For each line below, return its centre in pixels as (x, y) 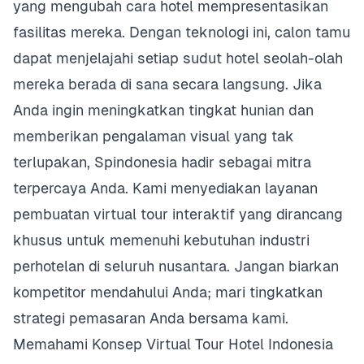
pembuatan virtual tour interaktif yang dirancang (178, 214)
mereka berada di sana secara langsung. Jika (167, 84)
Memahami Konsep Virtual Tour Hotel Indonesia (173, 344)
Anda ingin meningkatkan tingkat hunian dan (163, 110)
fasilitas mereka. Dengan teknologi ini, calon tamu (182, 32)
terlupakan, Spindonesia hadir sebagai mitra (162, 162)
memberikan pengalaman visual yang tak (154, 136)
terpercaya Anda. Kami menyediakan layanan (165, 188)
